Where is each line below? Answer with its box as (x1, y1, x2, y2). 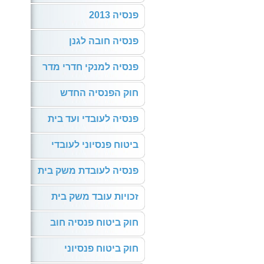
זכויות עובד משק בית (51, 192, 138, 202)
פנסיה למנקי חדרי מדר (42, 62, 138, 72)
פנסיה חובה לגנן (69, 36, 138, 46)
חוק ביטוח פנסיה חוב (50, 217, 138, 227)
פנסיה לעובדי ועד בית (48, 114, 138, 124)
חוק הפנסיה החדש (60, 88, 138, 98)
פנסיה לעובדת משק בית (38, 166, 138, 176)
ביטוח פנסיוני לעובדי (51, 140, 138, 150)
